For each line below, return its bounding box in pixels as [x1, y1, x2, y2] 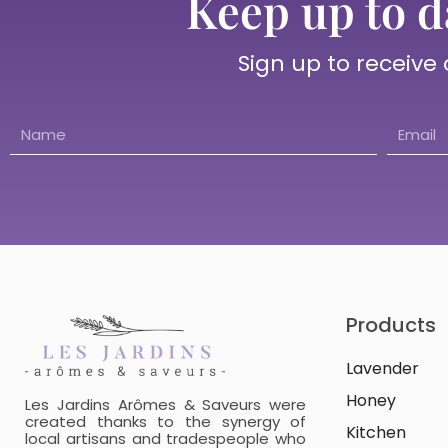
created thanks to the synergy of [25, 411, 307, 433]
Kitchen [346, 420, 407, 444]
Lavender [346, 356, 420, 380]
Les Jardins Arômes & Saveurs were [25, 394, 307, 416]
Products [346, 310, 437, 339]
